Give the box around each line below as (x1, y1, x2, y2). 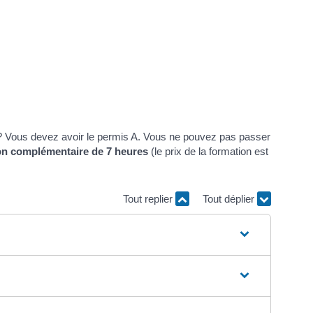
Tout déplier (203, 193, 257, 205)
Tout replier (123, 193, 175, 205)
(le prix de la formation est (148, 145, 268, 157)
